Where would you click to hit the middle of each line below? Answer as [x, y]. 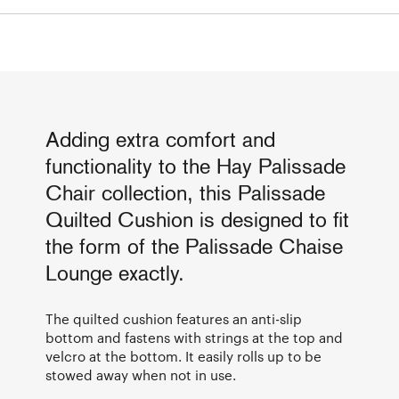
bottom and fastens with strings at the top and [194, 337]
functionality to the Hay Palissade [195, 168]
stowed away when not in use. [141, 375]
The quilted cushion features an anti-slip [174, 318]
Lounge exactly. [115, 275]
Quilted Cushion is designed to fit [197, 221]
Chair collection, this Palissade [185, 195]
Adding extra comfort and [160, 141]
